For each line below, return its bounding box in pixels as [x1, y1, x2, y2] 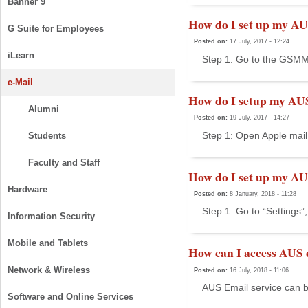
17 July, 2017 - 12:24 [230, 38, 289, 45]
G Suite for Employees [8, 23, 104, 34]
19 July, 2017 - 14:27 [230, 114, 289, 122]
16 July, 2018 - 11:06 [230, 267, 289, 274]
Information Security [8, 211, 95, 221]
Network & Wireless [8, 265, 90, 275]
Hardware [8, 184, 47, 195]
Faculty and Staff [28, 157, 100, 168]
